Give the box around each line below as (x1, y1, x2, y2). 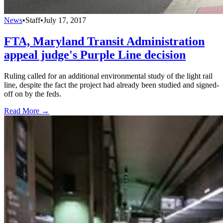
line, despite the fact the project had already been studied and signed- (4, 81, 219, 90)
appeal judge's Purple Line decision (4, 48, 186, 62)
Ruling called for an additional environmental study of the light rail (4, 72, 213, 81)
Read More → (4, 107, 49, 115)
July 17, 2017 (43, 16, 86, 25)
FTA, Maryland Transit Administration (4, 35, 205, 48)
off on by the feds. (4, 90, 63, 99)
